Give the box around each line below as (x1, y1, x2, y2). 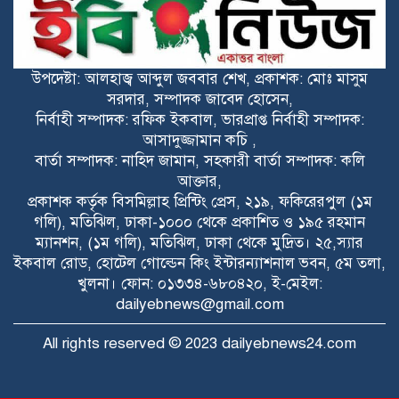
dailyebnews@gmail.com (115, 295, 284, 314)
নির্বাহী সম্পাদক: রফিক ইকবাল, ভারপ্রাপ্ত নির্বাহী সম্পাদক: (35, 110, 364, 130)
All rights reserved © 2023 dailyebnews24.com (43, 334, 356, 354)
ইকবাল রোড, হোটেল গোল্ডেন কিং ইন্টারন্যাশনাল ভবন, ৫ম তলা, (13, 254, 386, 273)
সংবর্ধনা (132, 4, 178, 22)
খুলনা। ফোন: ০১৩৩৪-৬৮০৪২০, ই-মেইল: (77, 274, 322, 294)
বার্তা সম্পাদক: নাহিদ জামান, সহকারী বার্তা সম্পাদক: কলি (34, 151, 365, 171)
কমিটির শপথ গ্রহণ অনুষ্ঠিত (132, 214, 282, 233)
